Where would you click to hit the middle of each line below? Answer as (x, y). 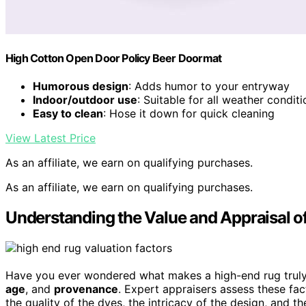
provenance (86, 289)
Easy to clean (68, 114)
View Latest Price (51, 138)
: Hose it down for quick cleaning (189, 114)
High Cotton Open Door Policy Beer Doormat (114, 58)
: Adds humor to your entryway (209, 86)
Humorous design (81, 86)
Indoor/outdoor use (85, 100)
